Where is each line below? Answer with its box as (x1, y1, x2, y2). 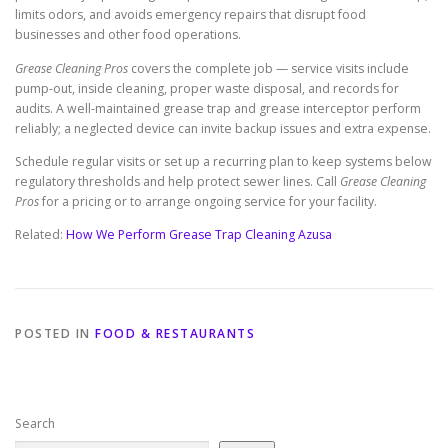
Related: (15, 225, 66, 243)
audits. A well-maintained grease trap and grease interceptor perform (15, 99, 421, 117)
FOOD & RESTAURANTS (95, 324, 255, 342)
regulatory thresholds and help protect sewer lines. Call (15, 172, 340, 190)
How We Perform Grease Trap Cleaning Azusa (66, 225, 332, 243)
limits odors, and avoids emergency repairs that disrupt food (15, 6, 366, 24)
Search (15, 414, 55, 432)
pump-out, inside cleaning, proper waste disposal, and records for (15, 79, 399, 97)
